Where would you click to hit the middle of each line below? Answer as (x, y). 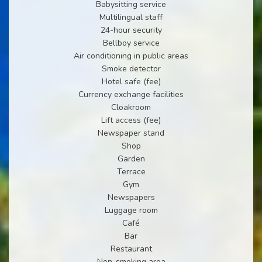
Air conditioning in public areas (131, 56)
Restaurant (131, 249)
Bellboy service (131, 43)
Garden (131, 158)
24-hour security (131, 30)
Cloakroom (131, 107)
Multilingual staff (131, 17)
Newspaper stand (131, 133)
